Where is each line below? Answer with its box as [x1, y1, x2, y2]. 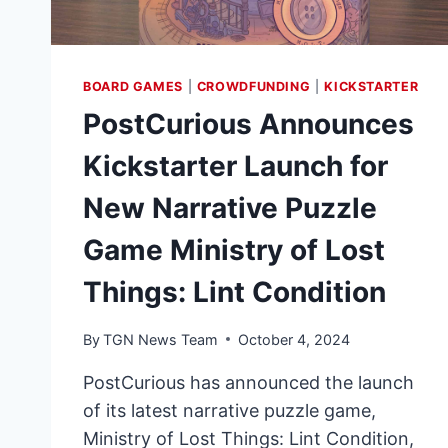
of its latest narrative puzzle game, [83, 399, 376, 421]
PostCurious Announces [83, 107, 414, 142]
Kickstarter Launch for [83, 149, 388, 184]
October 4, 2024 [238, 330, 351, 348]
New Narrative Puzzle [83, 191, 377, 226]
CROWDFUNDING [196, 79, 311, 95]
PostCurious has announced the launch [83, 371, 414, 393]
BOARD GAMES [83, 79, 183, 95]
